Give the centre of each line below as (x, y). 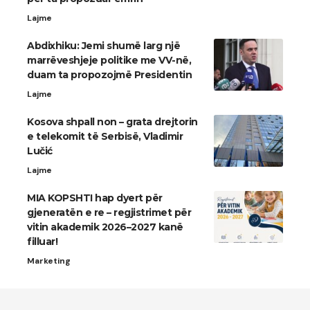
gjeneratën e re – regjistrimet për (109, 213)
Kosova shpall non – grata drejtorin (112, 122)
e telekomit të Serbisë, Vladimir (105, 137)
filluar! (42, 242)
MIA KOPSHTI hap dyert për (95, 198)
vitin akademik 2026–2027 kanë (105, 227)
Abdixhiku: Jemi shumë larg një (103, 46)
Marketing (49, 261)
